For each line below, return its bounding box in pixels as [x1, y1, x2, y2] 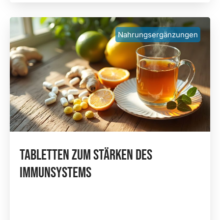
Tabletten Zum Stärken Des [20, 146, 152, 164]
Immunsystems [20, 164, 91, 182]
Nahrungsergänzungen [118, 29, 198, 39]
